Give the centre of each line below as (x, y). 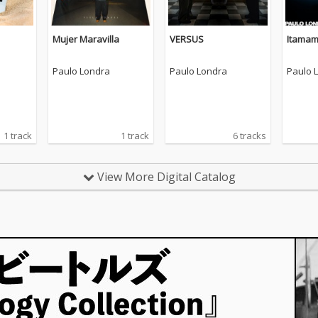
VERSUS (187, 39)
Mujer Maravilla (86, 39)
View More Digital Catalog (165, 177)
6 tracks (250, 136)
